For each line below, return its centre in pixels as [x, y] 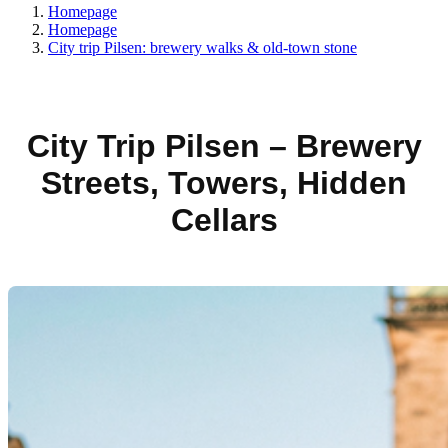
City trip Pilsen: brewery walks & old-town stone [202, 47]
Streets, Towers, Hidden [224, 183]
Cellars [224, 220]
